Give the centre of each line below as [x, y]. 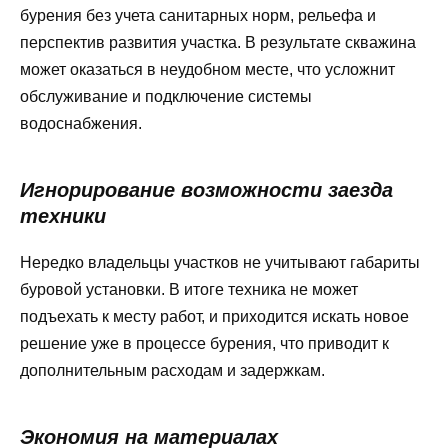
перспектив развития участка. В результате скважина [218, 42]
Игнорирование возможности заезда [206, 189]
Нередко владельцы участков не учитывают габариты [220, 262]
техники [63, 215]
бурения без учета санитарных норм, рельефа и [198, 15]
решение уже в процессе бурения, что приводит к [204, 343]
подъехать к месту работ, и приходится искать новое [214, 316]
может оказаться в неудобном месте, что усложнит [207, 69]
